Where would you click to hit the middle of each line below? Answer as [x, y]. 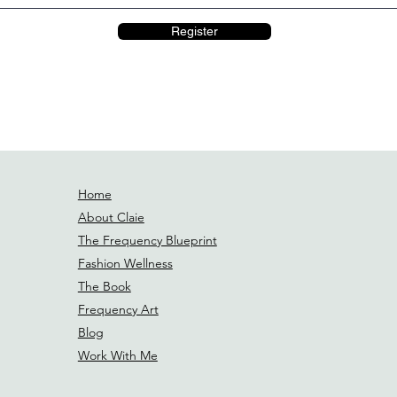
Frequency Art [118, 310]
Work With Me [117, 356]
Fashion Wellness [125, 264]
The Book [104, 287]
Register [195, 31]
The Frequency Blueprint [147, 241]
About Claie [111, 218]
